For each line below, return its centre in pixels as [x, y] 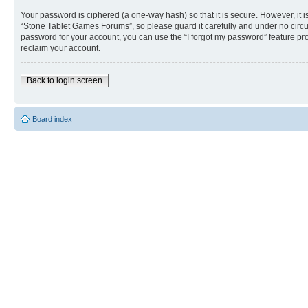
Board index [52, 119]
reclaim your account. [60, 48]
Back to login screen [65, 80]
